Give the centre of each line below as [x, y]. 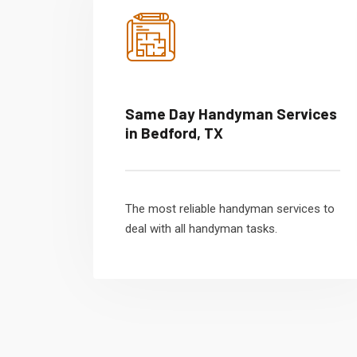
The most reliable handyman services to [230, 209]
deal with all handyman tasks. [201, 229]
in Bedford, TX [174, 133]
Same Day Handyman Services [231, 114]
